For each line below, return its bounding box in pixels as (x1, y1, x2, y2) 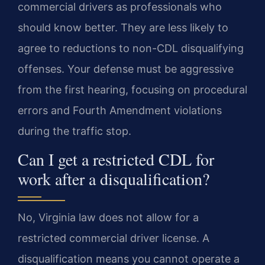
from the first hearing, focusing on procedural (18, 83, 247, 96)
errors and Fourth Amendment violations (18, 104, 222, 117)
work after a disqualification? (18, 167, 209, 190)
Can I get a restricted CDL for (18, 148, 214, 171)
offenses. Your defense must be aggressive (18, 62, 234, 75)
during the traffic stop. (18, 124, 131, 137)
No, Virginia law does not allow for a (18, 211, 199, 224)
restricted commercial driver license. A (18, 232, 209, 245)
